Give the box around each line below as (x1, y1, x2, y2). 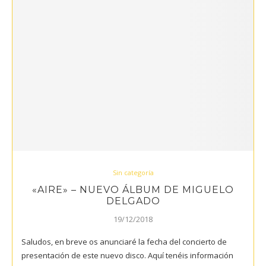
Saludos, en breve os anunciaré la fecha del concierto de (21, 236, 227, 248)
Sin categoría (112, 168, 154, 178)
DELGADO (106, 195, 160, 207)
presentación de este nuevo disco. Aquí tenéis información (21, 250, 233, 261)
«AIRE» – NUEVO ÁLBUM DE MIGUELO (32, 184, 234, 196)
